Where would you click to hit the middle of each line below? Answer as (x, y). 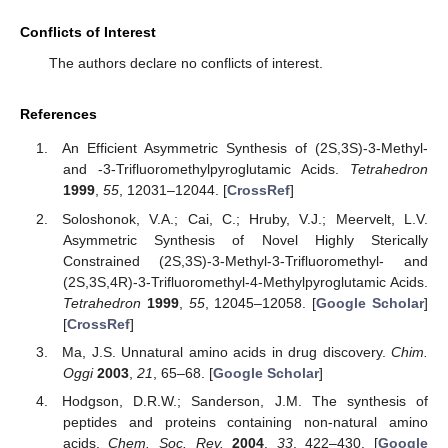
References (58, 113)
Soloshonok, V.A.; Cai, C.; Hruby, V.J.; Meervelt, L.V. (245, 218)
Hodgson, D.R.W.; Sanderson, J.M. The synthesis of (245, 400)
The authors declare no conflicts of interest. (185, 62)
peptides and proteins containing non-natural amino (245, 421)
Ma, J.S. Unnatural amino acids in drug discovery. (226, 351)
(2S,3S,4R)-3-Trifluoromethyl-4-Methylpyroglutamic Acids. (245, 281)
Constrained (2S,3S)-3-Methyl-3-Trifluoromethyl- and (245, 260)
